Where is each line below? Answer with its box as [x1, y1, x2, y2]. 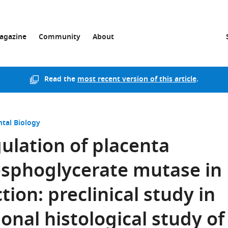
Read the [44, 74, 77, 85]
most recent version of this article [77, 74, 196, 85]
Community [39, 32, 80, 43]
